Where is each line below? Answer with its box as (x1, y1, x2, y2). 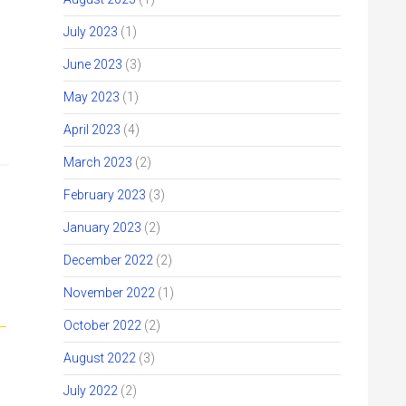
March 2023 (63, 155, 132, 169)
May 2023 (63, 90, 120, 104)
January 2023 (63, 220, 141, 235)
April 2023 (63, 122, 121, 137)
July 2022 (63, 383, 118, 398)
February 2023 (63, 188, 146, 202)
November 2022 (63, 285, 155, 300)
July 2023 (63, 24, 118, 39)
